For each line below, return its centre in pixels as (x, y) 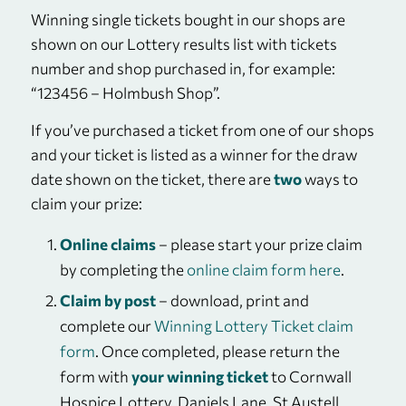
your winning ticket (198, 376)
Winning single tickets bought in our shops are (188, 19)
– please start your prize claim (259, 244)
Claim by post (107, 300)
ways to (329, 179)
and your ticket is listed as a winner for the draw (193, 155)
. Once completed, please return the (217, 351)
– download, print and (232, 300)
